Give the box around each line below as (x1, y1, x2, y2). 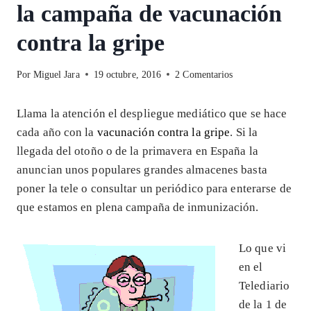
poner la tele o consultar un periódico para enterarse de (17, 181, 292, 195)
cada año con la (17, 125, 97, 139)
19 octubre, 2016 (93, 69, 162, 80)
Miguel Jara (33, 69, 80, 80)
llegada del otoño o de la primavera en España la (17, 144, 258, 158)
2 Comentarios (175, 69, 233, 80)
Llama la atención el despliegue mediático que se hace (17, 106, 287, 120)
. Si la (230, 125, 258, 139)
